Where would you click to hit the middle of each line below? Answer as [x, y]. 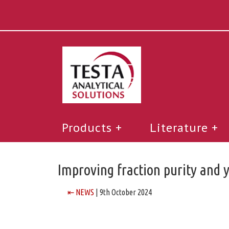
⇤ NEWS [81, 192]
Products [87, 127]
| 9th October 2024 [123, 192]
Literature [179, 127]
